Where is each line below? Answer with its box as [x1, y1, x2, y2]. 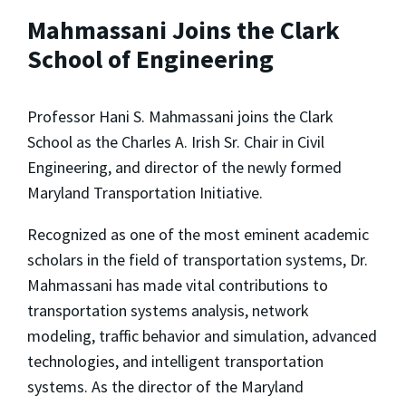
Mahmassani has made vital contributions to [27, 275, 328, 296]
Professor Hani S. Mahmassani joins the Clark [27, 106, 333, 128]
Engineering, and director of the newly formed [27, 157, 342, 179]
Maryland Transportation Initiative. [27, 182, 263, 204]
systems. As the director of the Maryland [27, 376, 304, 398]
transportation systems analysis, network [27, 300, 309, 322]
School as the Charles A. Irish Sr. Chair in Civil [27, 131, 324, 153]
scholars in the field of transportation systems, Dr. [27, 249, 368, 271]
